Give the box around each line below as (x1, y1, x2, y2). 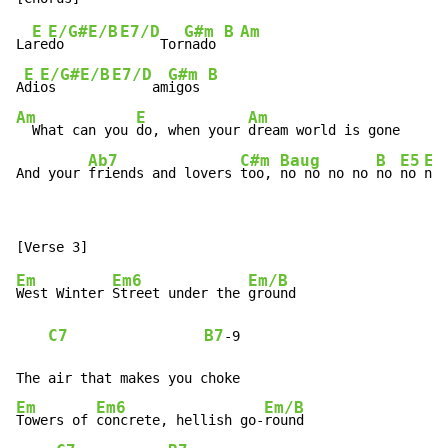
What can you (16, 122, 136, 139)
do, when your (136, 122, 248, 139)
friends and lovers (88, 165, 240, 182)
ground (248, 285, 296, 302)
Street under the (112, 285, 248, 302)
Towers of (16, 412, 96, 429)
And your (16, 165, 88, 182)
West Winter (16, 285, 112, 302)
